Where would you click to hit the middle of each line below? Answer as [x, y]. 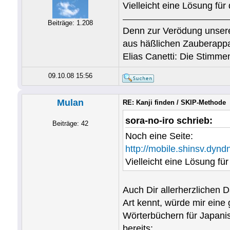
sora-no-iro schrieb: [169, 121]
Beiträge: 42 [70, 123]
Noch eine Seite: [159, 136]
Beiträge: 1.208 [70, 23]
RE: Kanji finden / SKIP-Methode [174, 102]
